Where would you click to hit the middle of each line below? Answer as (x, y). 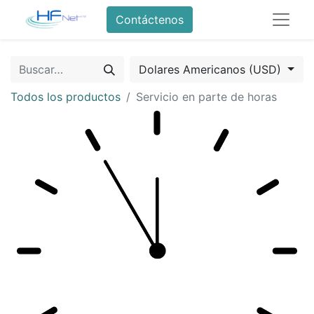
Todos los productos (66, 97)
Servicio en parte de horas (206, 97)
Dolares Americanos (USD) (212, 69)
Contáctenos (149, 20)
